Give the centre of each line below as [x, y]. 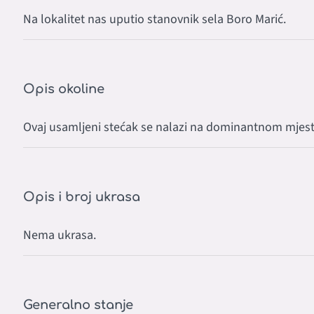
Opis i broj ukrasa [82, 197]
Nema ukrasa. [60, 235]
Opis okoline [64, 89]
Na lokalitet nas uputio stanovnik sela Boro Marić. [155, 20]
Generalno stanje [78, 305]
